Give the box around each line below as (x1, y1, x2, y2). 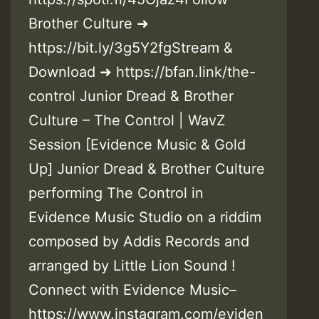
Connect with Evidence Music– (28, 281, 236, 299)
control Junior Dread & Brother (28, 88, 234, 105)
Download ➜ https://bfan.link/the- (28, 63, 256, 81)
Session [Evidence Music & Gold (28, 136, 246, 154)
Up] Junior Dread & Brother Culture (28, 160, 265, 178)
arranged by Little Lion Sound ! (28, 257, 236, 275)
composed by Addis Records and (28, 233, 249, 251)
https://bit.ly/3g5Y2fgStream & (28, 39, 233, 57)
